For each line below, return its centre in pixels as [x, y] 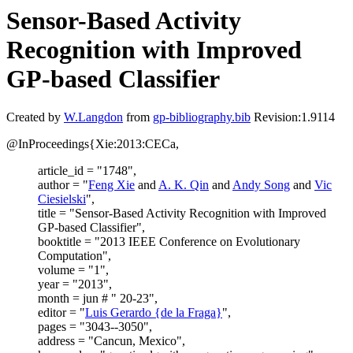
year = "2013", [75, 284]
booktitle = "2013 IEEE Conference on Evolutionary [169, 242]
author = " [63, 185]
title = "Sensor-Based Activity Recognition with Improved [182, 214]
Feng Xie [111, 185]
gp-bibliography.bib [202, 117]
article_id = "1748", [87, 171]
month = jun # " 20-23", [98, 299]
